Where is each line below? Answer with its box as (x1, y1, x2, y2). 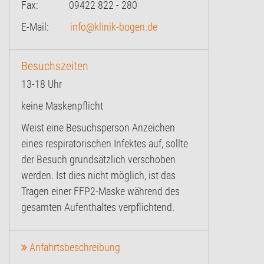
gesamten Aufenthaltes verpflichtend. (21, 200, 174, 213)
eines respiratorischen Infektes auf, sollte (21, 137, 188, 150)
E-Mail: (21, 20, 70, 33)
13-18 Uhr (21, 77, 62, 90)
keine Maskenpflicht (21, 99, 103, 112)
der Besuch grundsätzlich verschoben (21, 153, 176, 166)
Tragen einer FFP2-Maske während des (21, 184, 180, 197)
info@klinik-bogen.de (70, 20, 157, 33)
